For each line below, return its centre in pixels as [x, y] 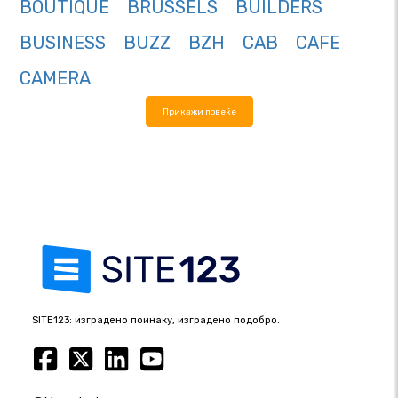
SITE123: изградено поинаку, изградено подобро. [156, 321]
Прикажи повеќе [199, 112]
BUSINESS [63, 43]
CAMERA [55, 79]
